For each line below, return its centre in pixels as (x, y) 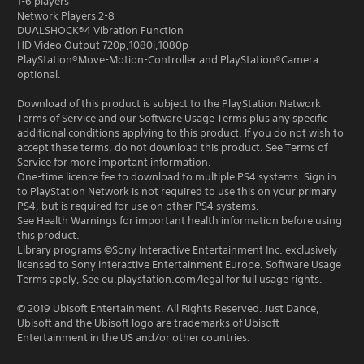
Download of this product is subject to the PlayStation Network (169, 104)
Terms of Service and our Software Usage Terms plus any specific (172, 118)
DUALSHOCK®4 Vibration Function (100, 30)
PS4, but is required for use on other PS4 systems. (138, 206)
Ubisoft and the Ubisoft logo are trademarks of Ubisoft (148, 323)
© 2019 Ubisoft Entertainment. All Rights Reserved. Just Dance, (168, 308)
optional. (39, 74)
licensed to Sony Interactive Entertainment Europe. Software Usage (179, 264)
